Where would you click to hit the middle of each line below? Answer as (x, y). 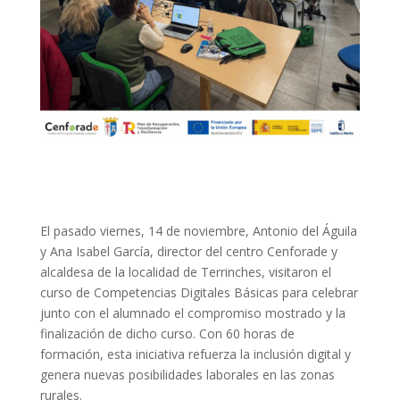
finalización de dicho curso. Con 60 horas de (167, 333)
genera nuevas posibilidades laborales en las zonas (187, 374)
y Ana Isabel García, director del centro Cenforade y (188, 251)
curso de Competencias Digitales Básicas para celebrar (199, 292)
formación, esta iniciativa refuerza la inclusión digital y (195, 354)
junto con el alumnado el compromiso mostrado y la (192, 312)
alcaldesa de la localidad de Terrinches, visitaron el (185, 271)
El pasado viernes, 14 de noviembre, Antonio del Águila (198, 230)
